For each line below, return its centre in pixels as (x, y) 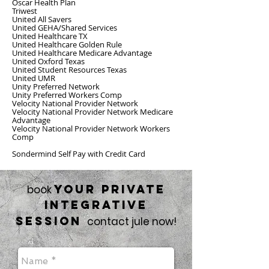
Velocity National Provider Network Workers (91, 128)
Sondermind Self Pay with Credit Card (79, 154)
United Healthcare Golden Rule (67, 44)
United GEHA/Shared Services (65, 28)
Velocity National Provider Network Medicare (92, 112)
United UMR (34, 78)
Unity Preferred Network (56, 86)
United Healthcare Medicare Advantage (82, 53)
